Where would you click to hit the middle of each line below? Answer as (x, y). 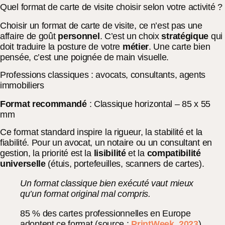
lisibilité (110, 153)
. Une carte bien (180, 46)
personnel (79, 36)
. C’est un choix (131, 36)
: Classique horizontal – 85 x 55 (149, 104)
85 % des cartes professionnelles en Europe (105, 214)
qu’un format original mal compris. (85, 194)
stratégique (186, 36)
